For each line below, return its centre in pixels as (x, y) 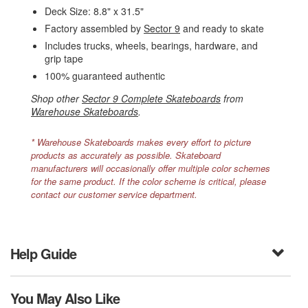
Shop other (56, 99)
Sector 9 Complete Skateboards (151, 99)
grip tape (64, 59)
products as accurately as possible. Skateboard (126, 155)
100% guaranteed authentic (105, 76)
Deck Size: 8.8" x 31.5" (94, 11)
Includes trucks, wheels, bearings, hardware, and (151, 46)
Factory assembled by (94, 29)
